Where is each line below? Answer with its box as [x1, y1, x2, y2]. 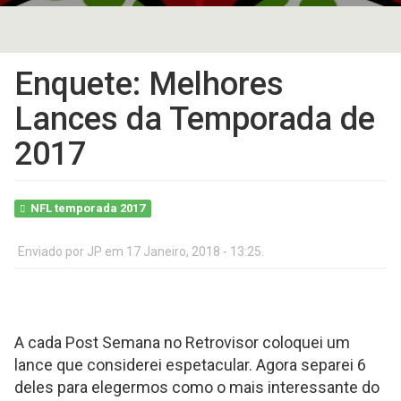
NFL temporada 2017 [30, 201, 146, 215]
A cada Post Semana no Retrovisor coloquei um [14, 333, 350, 352]
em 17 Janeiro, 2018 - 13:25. [102, 244, 264, 259]
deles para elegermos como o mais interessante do [14, 378, 380, 397]
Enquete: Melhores [14, 65, 284, 103]
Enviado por [18, 244, 87, 259]
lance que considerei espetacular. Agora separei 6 [14, 355, 366, 374]
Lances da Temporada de [14, 100, 375, 138]
